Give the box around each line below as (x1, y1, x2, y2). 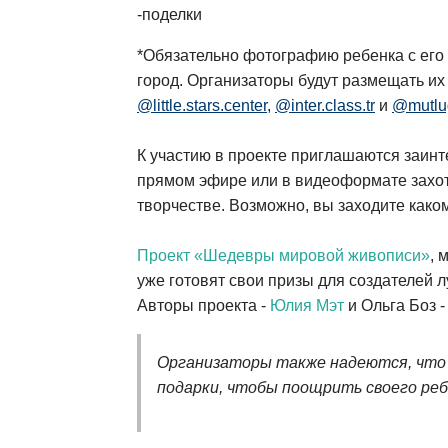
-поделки (137, 6, 206, 24)
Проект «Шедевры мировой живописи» (137, 247, 430, 265)
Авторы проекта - (137, 297, 270, 315)
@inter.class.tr (275, 97, 375, 115)
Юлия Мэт (270, 297, 344, 315)
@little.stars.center (137, 97, 267, 115)
